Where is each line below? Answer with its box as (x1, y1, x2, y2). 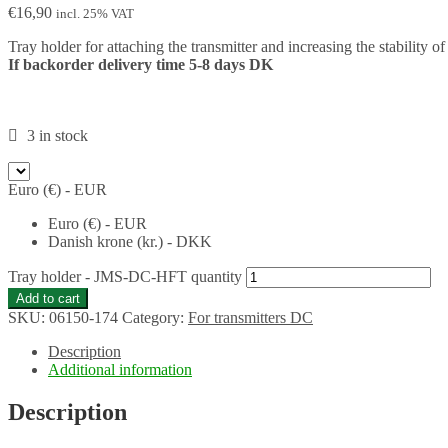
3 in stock (26, 126, 88, 144)
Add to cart (16, 290, 80, 306)
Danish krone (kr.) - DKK (48, 232, 212, 250)
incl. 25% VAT (56, 5, 134, 21)
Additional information (48, 360, 192, 378)
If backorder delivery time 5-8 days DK (8, 55, 273, 73)
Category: (122, 308, 188, 326)
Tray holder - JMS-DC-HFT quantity (8, 267, 242, 285)
